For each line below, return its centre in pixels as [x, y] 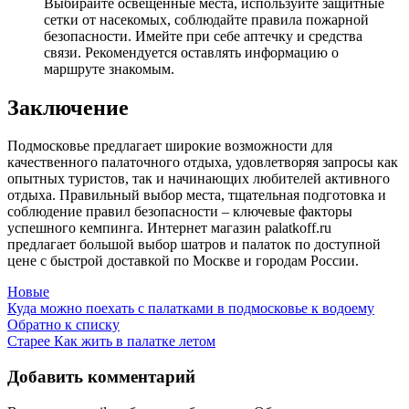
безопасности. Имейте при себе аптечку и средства [203, 36]
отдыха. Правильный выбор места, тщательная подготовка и [197, 195]
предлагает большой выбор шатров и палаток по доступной [194, 245]
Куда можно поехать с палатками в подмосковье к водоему [191, 309]
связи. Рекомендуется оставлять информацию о [191, 52]
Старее [29, 341]
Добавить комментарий [101, 377]
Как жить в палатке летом [135, 341]
